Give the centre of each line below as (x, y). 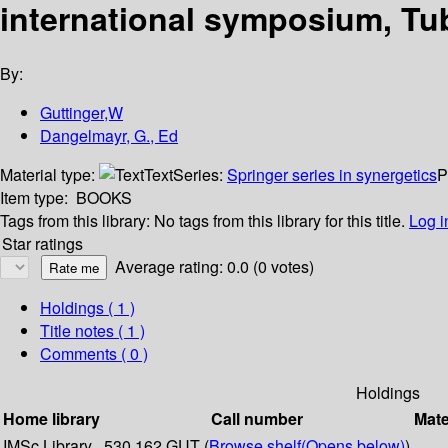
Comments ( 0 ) (94, 354)
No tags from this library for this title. (279, 221)
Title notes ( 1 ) (92, 331)
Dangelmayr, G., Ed (109, 136)
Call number (257, 419)
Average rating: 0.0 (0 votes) (214, 267)
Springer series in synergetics (332, 175)
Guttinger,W (81, 113)
